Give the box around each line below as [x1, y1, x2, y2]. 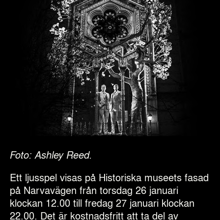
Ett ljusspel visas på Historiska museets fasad [10, 169, 209, 184]
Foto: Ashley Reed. [10, 147, 92, 162]
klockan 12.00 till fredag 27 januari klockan [10, 195, 194, 210]
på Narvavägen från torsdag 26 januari [10, 182, 178, 197]
